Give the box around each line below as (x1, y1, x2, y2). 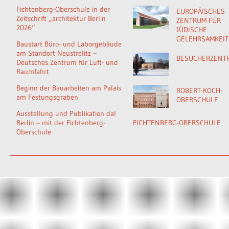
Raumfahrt (16, 67, 49, 76)
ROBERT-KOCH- (176, 86, 222, 95)
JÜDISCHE (176, 25, 207, 34)
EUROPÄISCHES (176, 7, 225, 16)
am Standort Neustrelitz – (16, 49, 97, 58)
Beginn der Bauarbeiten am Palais (16, 83, 121, 93)
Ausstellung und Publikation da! (16, 109, 116, 118)
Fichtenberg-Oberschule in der (16, 5, 110, 14)
